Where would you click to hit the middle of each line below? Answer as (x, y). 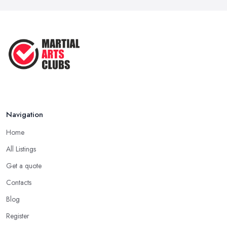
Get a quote (24, 165)
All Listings (21, 149)
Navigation (25, 114)
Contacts (19, 182)
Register (18, 216)
